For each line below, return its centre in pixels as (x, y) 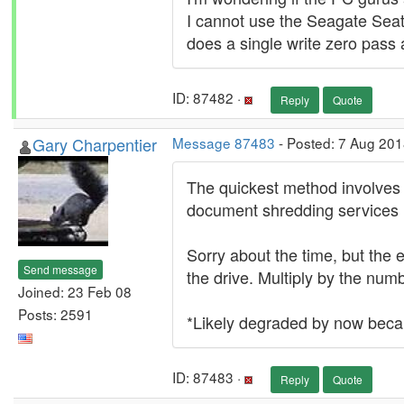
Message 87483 (224, 142)
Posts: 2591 (55, 313)
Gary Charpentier (95, 144)
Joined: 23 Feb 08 (75, 291)
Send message (60, 269)
